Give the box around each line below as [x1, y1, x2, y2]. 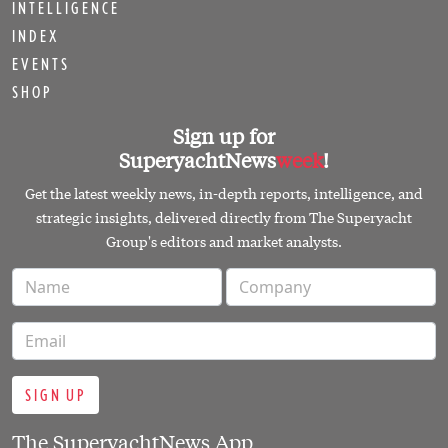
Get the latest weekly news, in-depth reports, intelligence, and [25, 183, 423, 204]
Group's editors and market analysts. [106, 231, 342, 252]
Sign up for [173, 122, 275, 150]
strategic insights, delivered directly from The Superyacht [36, 207, 412, 228]
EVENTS [12, 55, 70, 74]
